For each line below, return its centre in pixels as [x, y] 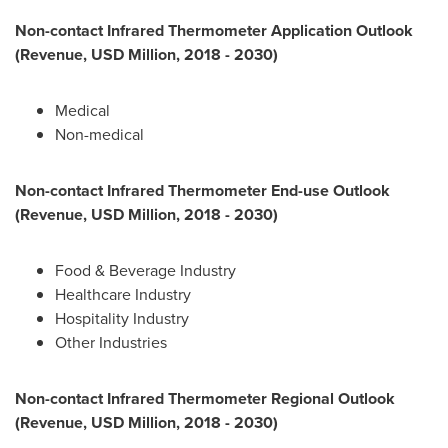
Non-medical [99, 134]
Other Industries [111, 342]
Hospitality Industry [122, 318]
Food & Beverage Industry [145, 270]
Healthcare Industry [123, 294]
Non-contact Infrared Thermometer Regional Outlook [205, 398]
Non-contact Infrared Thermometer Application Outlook [214, 30]
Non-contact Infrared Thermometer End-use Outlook [202, 190]
